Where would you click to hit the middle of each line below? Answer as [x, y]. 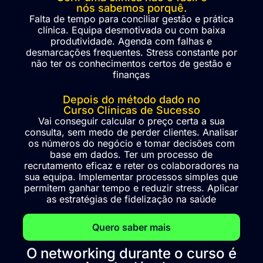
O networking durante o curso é [131, 253]
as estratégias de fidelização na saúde [131, 199]
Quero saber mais [131, 227]
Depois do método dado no [131, 100]
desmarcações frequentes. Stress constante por [131, 52]
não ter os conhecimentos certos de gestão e [131, 63]
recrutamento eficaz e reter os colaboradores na [131, 166]
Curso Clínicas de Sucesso [131, 110]
